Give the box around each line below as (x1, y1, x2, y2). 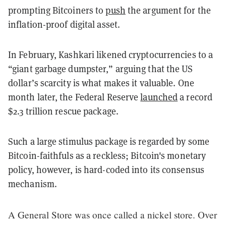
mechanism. (8, 178, 60, 190)
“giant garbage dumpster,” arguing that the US (8, 63, 193, 75)
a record (178, 91, 213, 103)
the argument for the (125, 4, 211, 16)
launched (140, 91, 178, 103)
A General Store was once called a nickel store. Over (8, 208, 217, 221)
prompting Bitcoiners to (8, 4, 106, 16)
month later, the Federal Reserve (8, 91, 141, 103)
